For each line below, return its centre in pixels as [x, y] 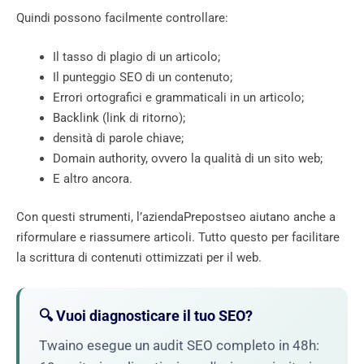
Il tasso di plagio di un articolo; [136, 56]
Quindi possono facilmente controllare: [122, 18]
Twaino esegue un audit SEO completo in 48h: [179, 346]
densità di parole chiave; [118, 138]
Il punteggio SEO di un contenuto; [143, 77]
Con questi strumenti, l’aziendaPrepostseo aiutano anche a [176, 217]
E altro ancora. [93, 178]
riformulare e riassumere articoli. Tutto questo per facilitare [178, 238]
